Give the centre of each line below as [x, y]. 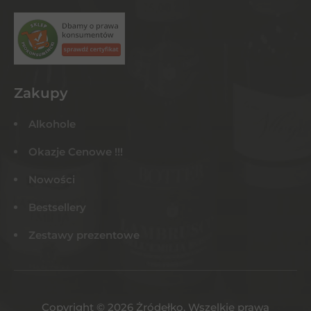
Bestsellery [57, 207]
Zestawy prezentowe [84, 235]
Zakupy [41, 93]
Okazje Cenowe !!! [76, 152]
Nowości [52, 179]
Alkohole [52, 124]
